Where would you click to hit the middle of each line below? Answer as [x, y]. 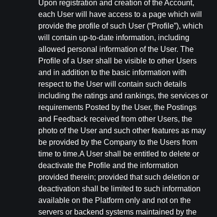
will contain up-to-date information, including [114, 38]
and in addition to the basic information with [112, 72]
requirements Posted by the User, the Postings [117, 107]
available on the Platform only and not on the [115, 200]
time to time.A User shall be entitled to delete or [119, 154]
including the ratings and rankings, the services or [123, 96]
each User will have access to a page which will [120, 14]
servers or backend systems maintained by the [117, 212]
